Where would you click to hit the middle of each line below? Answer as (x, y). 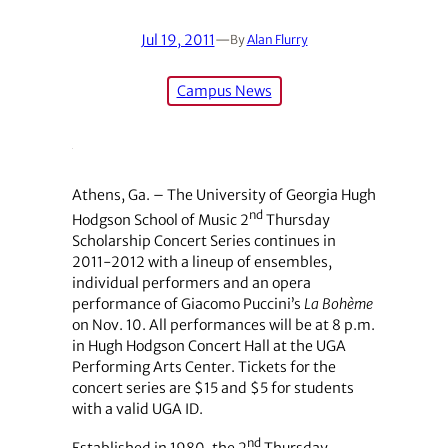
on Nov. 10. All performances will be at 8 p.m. (223, 324)
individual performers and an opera (191, 282)
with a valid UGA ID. (137, 408)
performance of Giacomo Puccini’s (186, 303)
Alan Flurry (277, 40)
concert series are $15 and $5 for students (212, 387)
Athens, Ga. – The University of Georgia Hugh (223, 194)
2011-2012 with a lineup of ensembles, (201, 261)
